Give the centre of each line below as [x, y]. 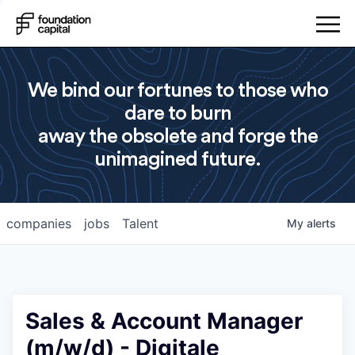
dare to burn [177, 113]
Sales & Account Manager [164, 321]
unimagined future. [177, 159]
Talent [140, 223]
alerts [321, 223]
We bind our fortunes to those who [177, 90]
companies [39, 223]
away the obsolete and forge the [177, 136]
